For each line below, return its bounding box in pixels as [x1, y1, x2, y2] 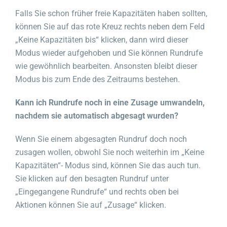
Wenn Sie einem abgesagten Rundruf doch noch [15, 134, 187, 144]
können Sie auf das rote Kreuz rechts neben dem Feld [15, 21, 205, 31]
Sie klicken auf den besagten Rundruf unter [15, 173, 169, 183]
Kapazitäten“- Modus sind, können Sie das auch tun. [15, 160, 201, 170]
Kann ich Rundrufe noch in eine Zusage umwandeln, [15, 97, 205, 107]
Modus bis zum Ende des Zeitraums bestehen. [15, 74, 180, 84]
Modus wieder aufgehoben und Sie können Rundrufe [15, 48, 203, 58]
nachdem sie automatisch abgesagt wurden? [15, 110, 178, 121]
